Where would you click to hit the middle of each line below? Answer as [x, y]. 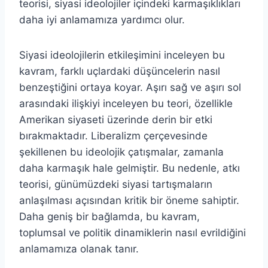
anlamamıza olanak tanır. [79, 249]
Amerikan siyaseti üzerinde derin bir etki [116, 120]
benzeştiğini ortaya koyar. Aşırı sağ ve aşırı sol [130, 88]
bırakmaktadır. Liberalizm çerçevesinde [113, 136]
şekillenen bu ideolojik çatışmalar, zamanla [121, 152]
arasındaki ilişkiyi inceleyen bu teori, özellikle [126, 104]
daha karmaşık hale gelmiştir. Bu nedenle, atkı [130, 168]
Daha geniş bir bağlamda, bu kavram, [109, 217]
